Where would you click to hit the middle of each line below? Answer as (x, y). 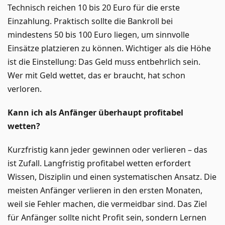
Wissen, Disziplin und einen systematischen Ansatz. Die (112, 177)
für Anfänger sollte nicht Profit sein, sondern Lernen (107, 217)
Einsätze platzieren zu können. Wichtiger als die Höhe (109, 48)
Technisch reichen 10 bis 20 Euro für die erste (94, 7)
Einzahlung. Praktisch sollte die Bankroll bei (90, 21)
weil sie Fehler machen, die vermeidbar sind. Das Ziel (107, 204)
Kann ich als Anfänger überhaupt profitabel (95, 112)
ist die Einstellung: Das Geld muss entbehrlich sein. (104, 62)
